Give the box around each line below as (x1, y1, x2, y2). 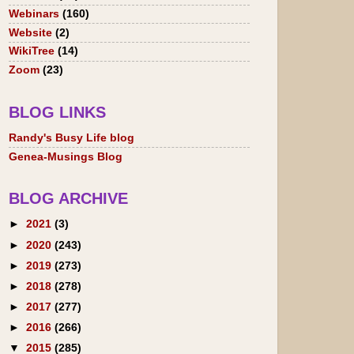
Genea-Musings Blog (9, 150, 122, 163)
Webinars (9, 7, 59, 20)
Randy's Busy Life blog (9, 131, 134, 144)
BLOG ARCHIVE (9, 190, 128, 207)
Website (9, 26, 52, 39)
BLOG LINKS (9, 103, 106, 121)
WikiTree (9, 45, 55, 58)
